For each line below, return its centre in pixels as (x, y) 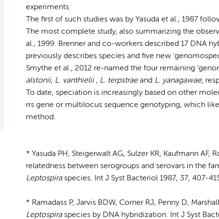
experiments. (48, 7)
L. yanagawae (178, 80)
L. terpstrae (119, 80)
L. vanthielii (74, 80)
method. (41, 117)
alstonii (38, 80)
